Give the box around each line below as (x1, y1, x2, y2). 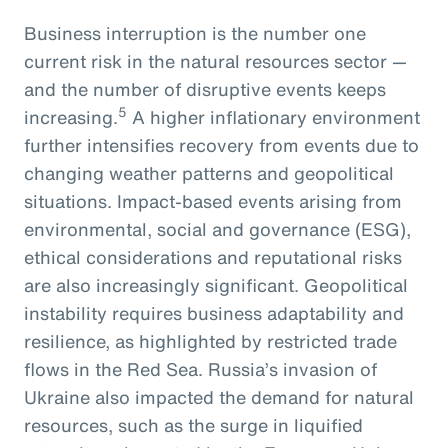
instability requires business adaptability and (24, 299, 404, 326)
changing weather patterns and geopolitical (24, 159, 394, 186)
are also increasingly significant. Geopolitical (24, 271, 408, 298)
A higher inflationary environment (127, 103, 420, 130)
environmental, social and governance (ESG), (24, 215, 411, 242)
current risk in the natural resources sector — (24, 47, 407, 74)
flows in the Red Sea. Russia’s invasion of (24, 355, 377, 382)
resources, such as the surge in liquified (24, 411, 363, 438)
